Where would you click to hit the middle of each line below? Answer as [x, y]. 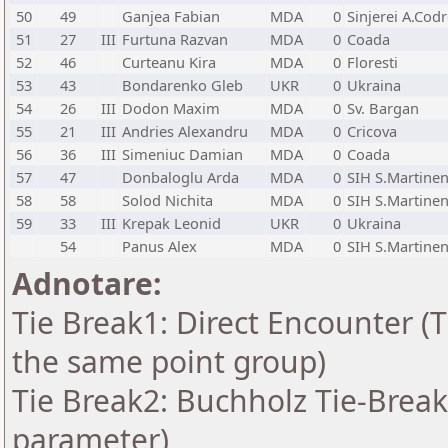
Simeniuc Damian [182, 154]
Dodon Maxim [171, 108]
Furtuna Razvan [175, 39]
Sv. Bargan [383, 108]
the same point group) [169, 361]
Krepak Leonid [171, 223]
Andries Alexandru [185, 131]
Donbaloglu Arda [180, 177]
